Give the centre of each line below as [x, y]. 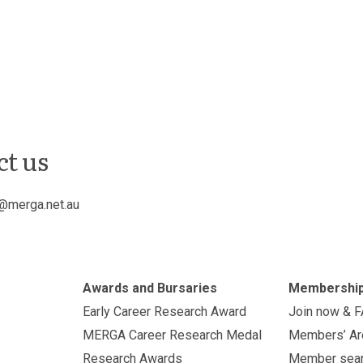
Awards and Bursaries [149, 288]
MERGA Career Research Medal [172, 335]
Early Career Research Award [164, 312]
